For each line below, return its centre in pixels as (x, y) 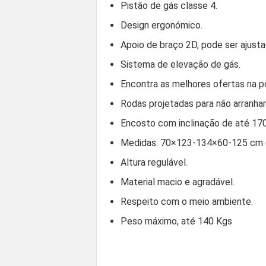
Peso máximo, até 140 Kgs (176, 221)
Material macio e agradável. (178, 182)
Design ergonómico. (161, 25)
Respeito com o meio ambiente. (187, 201)
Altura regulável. (154, 162)
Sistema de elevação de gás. (180, 64)
